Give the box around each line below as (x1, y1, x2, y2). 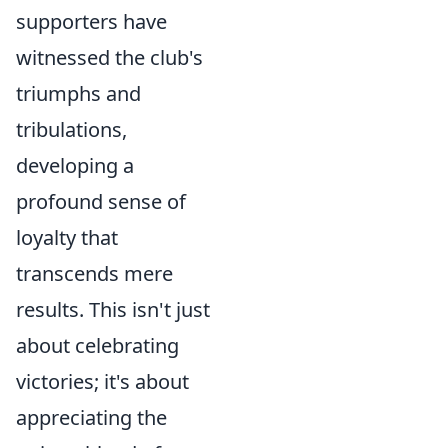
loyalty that (16, 224, 118, 251)
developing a (16, 152, 134, 179)
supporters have (16, 8, 167, 35)
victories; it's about (16, 368, 189, 395)
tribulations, (16, 116, 127, 143)
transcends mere (16, 260, 173, 287)
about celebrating (16, 332, 179, 359)
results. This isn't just (16, 296, 210, 323)
